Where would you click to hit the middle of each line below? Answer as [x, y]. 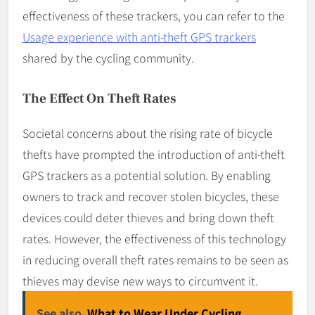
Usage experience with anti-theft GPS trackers [139, 37]
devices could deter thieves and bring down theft [148, 218]
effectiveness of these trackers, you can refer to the [154, 16]
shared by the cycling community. [108, 58]
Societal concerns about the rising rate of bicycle [148, 133]
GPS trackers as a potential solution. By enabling [147, 175]
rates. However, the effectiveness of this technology [154, 239]
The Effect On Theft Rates [99, 99]
